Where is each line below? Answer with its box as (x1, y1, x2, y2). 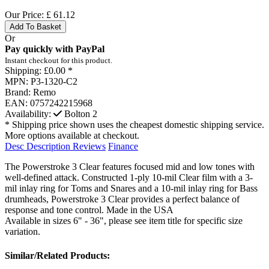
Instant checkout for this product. (5, 56, 112, 65)
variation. (5, 226, 40, 237)
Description (26, 141, 70, 152)
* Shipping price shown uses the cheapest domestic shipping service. (5, 119, 264, 130)
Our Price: (5, 10, 46, 20)
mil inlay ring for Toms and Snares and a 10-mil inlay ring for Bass (5, 183, 258, 194)
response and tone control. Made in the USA (5, 205, 174, 216)
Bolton (64, 109, 90, 119)
